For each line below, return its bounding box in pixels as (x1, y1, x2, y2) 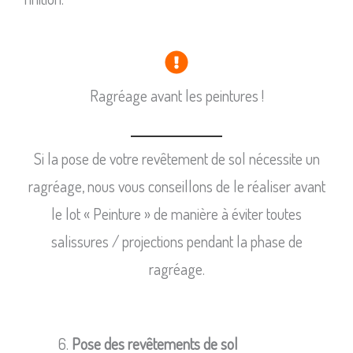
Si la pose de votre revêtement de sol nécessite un (33, 147, 320, 169)
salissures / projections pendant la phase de (50, 230, 303, 251)
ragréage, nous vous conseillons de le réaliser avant (28, 175, 325, 196)
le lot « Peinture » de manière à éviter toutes (51, 203, 302, 224)
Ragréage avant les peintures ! (89, 84, 264, 106)
